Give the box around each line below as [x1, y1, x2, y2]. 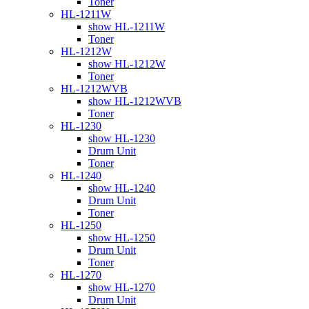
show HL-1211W [88, 20, 165, 32]
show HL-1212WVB [88, 94, 181, 107]
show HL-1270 [88, 281, 155, 293]
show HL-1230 [88, 132, 155, 144]
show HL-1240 [88, 181, 155, 194]
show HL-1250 [88, 231, 155, 243]
